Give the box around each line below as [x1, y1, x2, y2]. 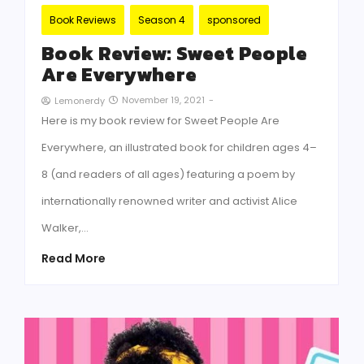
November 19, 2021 [122, 93, 205, 107]
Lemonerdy [54, 94, 105, 108]
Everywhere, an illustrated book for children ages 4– [41, 140, 317, 156]
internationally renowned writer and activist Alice [41, 193, 297, 210]
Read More [41, 250, 106, 267]
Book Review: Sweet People [41, 39, 308, 68]
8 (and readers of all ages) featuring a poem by [41, 167, 295, 183]
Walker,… [41, 220, 89, 236]
